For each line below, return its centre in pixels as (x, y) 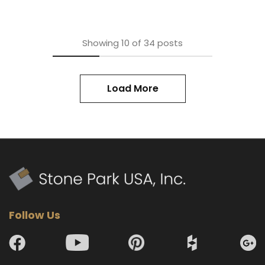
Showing (101, 43)
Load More (132, 89)
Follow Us (35, 215)
